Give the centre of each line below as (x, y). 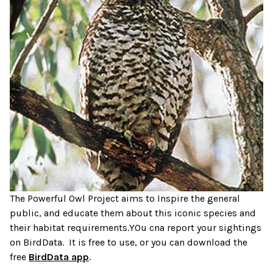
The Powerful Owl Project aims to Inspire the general (125, 199)
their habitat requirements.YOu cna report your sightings (136, 228)
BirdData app (59, 257)
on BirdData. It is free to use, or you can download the (129, 243)
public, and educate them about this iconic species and (133, 213)
